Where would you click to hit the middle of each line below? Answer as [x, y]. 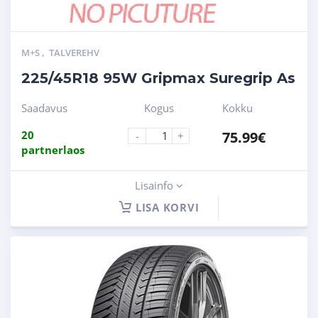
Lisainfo [155, 185]
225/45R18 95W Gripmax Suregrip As [158, 78]
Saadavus [44, 108]
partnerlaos [53, 149]
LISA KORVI [167, 207]
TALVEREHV [74, 52]
